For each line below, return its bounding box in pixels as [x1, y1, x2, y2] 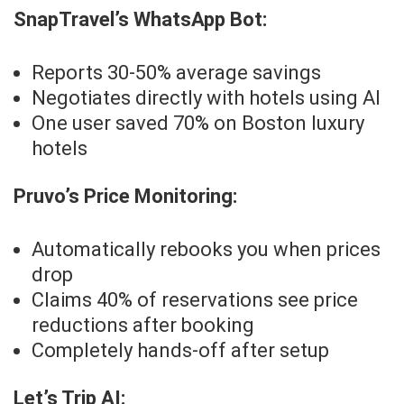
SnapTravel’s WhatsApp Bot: [14, 8, 267, 32]
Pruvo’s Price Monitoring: [14, 185, 237, 208]
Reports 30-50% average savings [32, 61, 321, 85]
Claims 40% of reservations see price [32, 289, 358, 312]
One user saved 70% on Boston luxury [32, 112, 364, 135]
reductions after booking [32, 314, 254, 337]
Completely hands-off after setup [32, 339, 329, 363]
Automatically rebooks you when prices [32, 238, 381, 262]
